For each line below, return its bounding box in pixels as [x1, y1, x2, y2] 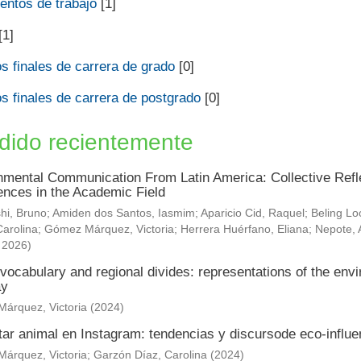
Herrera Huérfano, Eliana [180, 223, 309, 236]
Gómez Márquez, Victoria [44, 223, 174, 236]
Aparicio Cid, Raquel [200, 207, 305, 220]
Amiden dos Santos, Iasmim [52, 207, 195, 220]
